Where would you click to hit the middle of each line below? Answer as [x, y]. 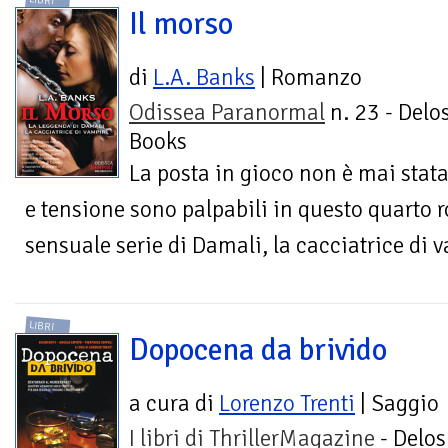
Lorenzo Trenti [287, 403]
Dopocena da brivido [258, 349]
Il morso [181, 24]
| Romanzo [308, 78]
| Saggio [397, 403]
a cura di [174, 403]
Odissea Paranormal [227, 113]
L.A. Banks [204, 78]
